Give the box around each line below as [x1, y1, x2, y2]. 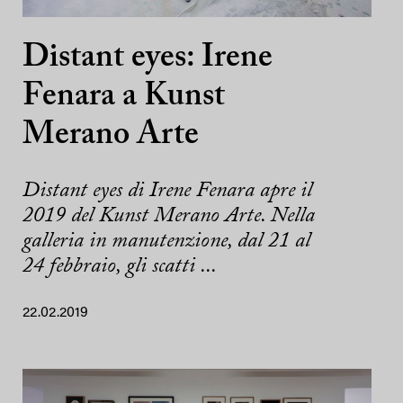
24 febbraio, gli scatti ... [22, 255, 217, 277]
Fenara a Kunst [22, 81, 225, 113]
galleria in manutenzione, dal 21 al [22, 230, 310, 252]
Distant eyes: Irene [22, 42, 273, 75]
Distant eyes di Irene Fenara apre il [22, 180, 312, 201]
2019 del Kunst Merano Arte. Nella [22, 205, 315, 227]
